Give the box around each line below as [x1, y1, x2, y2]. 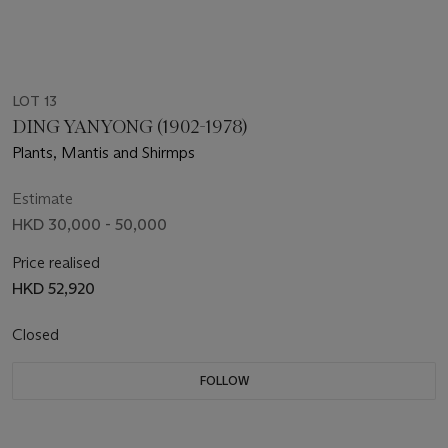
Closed [12, 324, 63, 344]
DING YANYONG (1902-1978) [12, 115, 249, 138]
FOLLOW [199, 372, 249, 388]
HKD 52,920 [12, 278, 95, 298]
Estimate [12, 188, 73, 208]
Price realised [12, 252, 100, 272]
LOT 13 [12, 91, 57, 110]
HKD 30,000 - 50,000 [12, 214, 167, 234]
